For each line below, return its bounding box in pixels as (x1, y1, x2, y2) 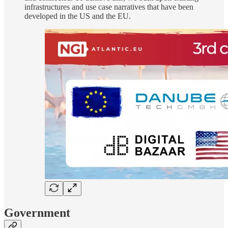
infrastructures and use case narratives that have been (24, 3, 193, 12)
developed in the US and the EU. (24, 12, 131, 21)
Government (4, 206, 70, 220)
